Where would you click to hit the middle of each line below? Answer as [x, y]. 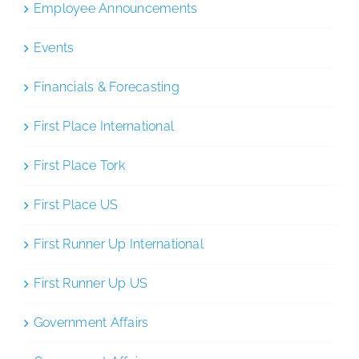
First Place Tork [79, 165]
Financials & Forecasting [107, 87]
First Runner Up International [119, 244]
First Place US [76, 204]
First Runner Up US [91, 283]
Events [54, 47]
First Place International [104, 126]
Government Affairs [91, 322]
